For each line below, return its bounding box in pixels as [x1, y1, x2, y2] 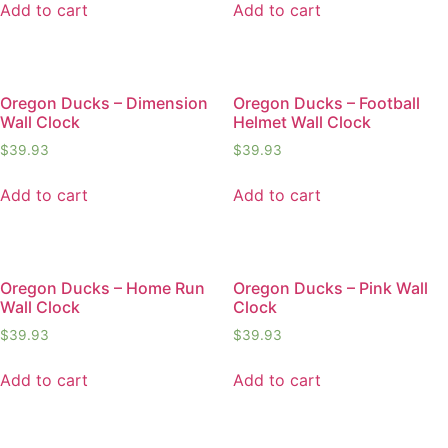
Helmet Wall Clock [232, 112, 371, 133]
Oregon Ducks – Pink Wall [232, 277, 428, 298]
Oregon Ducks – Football [232, 93, 420, 114]
